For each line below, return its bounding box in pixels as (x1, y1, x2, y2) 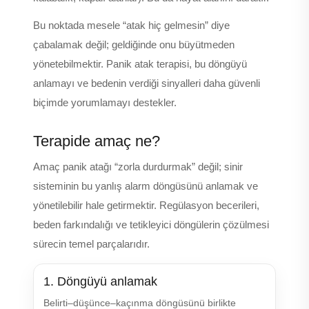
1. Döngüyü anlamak (43, 275, 157, 288)
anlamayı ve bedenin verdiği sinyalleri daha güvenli (33, 78, 260, 89)
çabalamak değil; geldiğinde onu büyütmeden (33, 39, 235, 50)
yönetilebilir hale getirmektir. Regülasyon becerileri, (33, 200, 259, 211)
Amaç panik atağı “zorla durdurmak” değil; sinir (33, 161, 243, 172)
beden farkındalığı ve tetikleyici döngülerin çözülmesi (33, 219, 269, 230)
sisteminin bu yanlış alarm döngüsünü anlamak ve (33, 181, 258, 192)
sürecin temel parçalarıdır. (33, 239, 150, 250)
